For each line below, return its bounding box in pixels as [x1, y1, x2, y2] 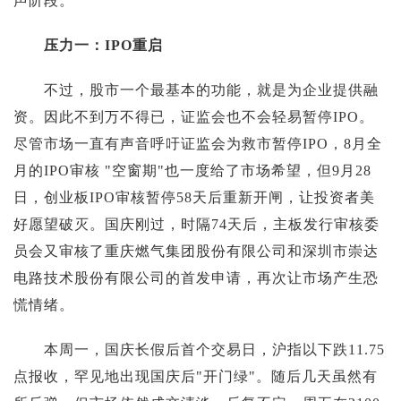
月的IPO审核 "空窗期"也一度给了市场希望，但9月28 [13, 162, 371, 178]
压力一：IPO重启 [44, 37, 163, 53]
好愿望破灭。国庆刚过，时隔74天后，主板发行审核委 [13, 216, 380, 232]
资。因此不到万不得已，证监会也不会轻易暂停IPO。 [13, 108, 374, 124]
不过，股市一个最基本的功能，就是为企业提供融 [13, 81, 379, 98]
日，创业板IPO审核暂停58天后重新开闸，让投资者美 [13, 189, 375, 205]
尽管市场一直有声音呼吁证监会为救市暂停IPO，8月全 [13, 135, 382, 151]
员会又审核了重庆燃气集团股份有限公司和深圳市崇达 [13, 243, 379, 259]
